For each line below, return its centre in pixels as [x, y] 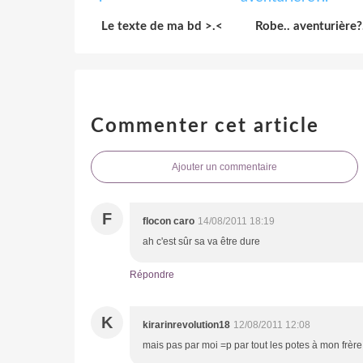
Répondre [152, 274]
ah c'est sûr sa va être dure [201, 241]
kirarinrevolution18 [186, 325]
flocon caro [169, 221]
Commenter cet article [205, 126]
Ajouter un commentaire [224, 167]
